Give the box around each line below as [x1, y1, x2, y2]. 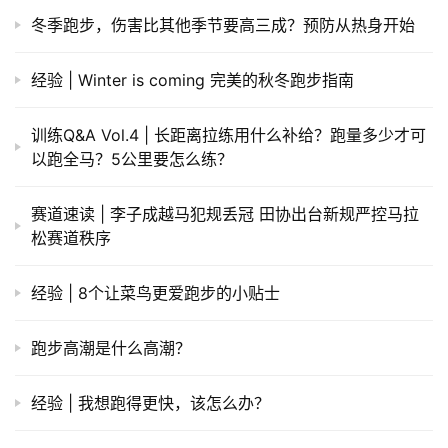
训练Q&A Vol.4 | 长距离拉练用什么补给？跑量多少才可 [31, 125, 426, 146]
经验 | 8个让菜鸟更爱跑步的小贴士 [31, 283, 280, 304]
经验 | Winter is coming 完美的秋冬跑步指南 [31, 70, 354, 91]
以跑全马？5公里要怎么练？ [31, 149, 233, 170]
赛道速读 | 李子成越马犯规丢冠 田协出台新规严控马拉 [31, 204, 419, 225]
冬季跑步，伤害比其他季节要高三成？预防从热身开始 [31, 15, 415, 36]
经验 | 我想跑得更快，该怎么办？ [31, 393, 270, 414]
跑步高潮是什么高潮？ [31, 338, 191, 359]
